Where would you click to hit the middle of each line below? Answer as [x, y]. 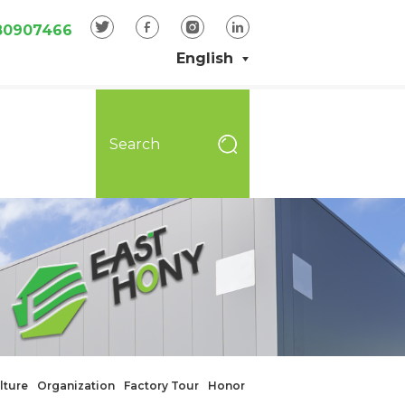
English [205, 58]
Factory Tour [161, 386]
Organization [76, 386]
